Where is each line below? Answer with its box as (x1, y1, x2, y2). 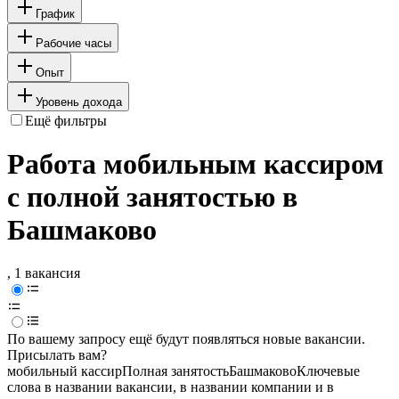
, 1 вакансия (7, 265, 80, 281)
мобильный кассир (7, 363, 122, 379)
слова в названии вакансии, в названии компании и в (7, 379, 334, 395)
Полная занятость (122, 363, 229, 379)
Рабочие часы (36, 36, 111, 50)
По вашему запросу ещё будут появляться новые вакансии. (7, 331, 365, 347)
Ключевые (297, 363, 360, 379)
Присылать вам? (7, 347, 107, 363)
